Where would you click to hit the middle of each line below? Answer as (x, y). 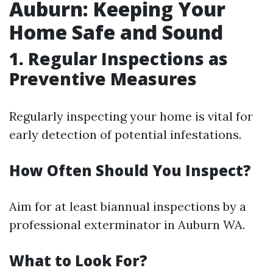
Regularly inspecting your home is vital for (131, 116)
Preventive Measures (103, 79)
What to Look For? (78, 261)
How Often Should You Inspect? (130, 170)
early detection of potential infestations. (125, 134)
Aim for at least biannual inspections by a (128, 206)
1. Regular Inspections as (119, 58)
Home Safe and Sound (116, 32)
